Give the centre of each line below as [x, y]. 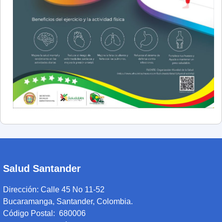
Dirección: [22, 190]
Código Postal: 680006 [44, 214]
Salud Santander [42, 169]
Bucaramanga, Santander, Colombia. [69, 202]
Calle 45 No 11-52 [73, 190]
